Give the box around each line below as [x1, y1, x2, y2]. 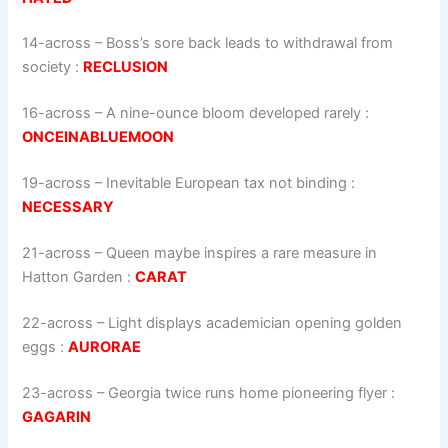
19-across [22, 174, 92, 193]
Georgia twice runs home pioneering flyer [108, 383, 388, 402]
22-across [22, 313, 94, 332]
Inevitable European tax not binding [106, 174, 348, 193]
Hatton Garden [22, 268, 124, 287]
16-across [22, 104, 92, 123]
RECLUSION [83, 58, 169, 77]
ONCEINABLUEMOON [22, 128, 175, 147]
